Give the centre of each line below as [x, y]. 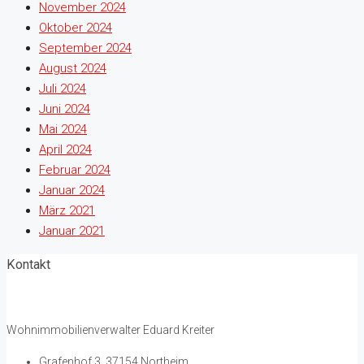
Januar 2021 [72, 230]
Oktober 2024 [76, 27]
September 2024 [85, 48]
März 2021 [67, 210]
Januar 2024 [72, 190]
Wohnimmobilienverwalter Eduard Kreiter [110, 329]
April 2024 [65, 149]
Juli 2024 [63, 88]
